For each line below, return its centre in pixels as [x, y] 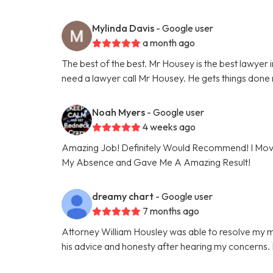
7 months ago [171, 211]
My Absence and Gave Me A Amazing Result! [156, 162]
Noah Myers [119, 112]
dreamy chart [123, 196]
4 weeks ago [169, 126]
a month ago [169, 42]
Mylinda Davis [123, 28]
